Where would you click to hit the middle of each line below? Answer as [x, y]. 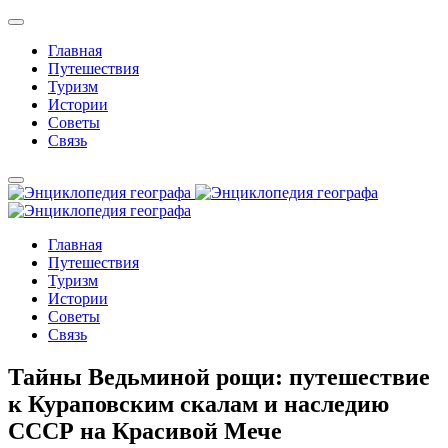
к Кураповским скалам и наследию [198, 403]
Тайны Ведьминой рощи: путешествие [219, 376]
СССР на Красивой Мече [145, 430]
